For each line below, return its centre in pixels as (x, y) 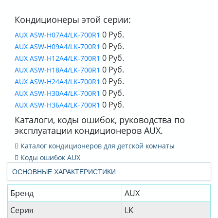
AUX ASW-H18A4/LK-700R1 (57, 70)
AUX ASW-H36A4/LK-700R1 (57, 105)
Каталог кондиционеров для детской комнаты (97, 146)
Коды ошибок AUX (49, 158)
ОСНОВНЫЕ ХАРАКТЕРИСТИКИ (64, 172)
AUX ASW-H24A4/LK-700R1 (57, 82)
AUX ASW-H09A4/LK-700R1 (57, 47)
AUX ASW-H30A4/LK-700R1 (57, 93)
